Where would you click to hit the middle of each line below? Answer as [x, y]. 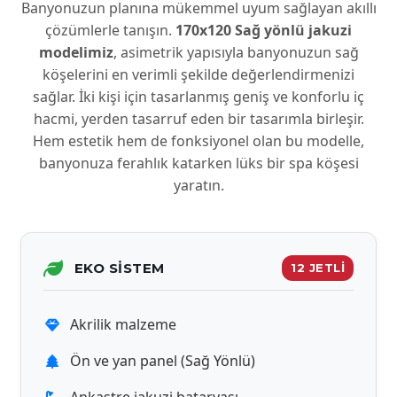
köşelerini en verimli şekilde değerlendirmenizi [198, 74]
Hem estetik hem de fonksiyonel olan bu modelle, [198, 141]
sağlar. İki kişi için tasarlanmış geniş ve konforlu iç [198, 97]
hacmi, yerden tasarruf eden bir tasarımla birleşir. [198, 119]
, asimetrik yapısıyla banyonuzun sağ [236, 52]
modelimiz [76, 52]
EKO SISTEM [119, 268]
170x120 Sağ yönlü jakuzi [264, 30]
